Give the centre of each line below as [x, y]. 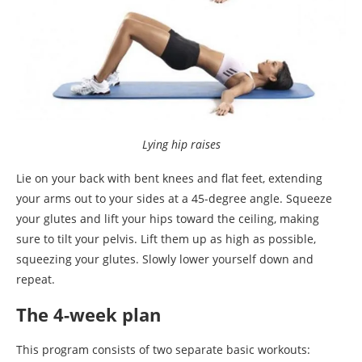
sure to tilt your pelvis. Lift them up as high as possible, [166, 239]
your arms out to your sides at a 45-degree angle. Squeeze [174, 199]
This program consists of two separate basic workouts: [163, 350]
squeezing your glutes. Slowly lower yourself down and [165, 259]
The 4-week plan [88, 315]
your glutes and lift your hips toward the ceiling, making [168, 219]
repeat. [36, 280]
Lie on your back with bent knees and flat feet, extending [169, 179]
